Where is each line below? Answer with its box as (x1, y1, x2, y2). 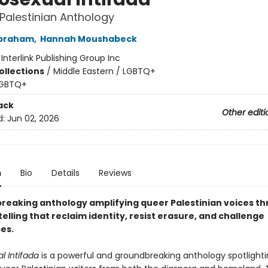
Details (51, 167, 80, 179)
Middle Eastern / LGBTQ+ (53, 65, 156, 78)
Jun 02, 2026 (7, 112, 59, 124)
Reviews (98, 167, 132, 179)
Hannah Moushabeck (39, 33, 137, 45)
